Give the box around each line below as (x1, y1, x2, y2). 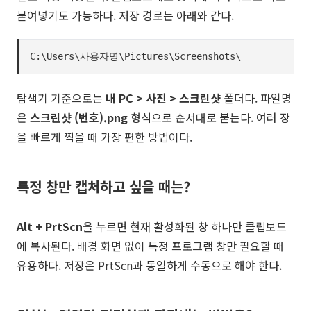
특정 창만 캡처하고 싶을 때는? (17, 176, 190, 196)
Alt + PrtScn (17, 218, 83, 235)
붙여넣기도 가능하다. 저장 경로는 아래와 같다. (17, 7, 234, 24)
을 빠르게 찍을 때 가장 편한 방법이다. (17, 128, 192, 145)
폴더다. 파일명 (221, 90, 292, 106)
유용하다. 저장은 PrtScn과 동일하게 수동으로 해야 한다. (17, 257, 282, 274)
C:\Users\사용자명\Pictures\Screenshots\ (30, 51, 241, 62)
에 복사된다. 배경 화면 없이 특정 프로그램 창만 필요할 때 (17, 237, 284, 254)
